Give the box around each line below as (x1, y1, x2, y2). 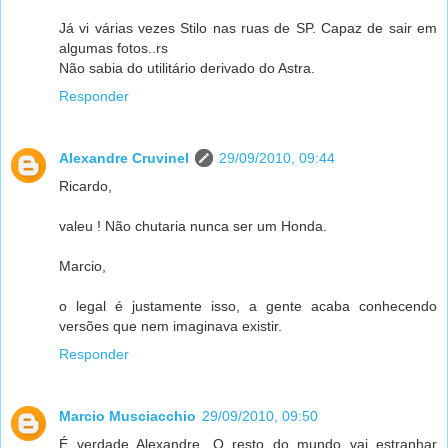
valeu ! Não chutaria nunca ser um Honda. (59, 217, 327, 234)
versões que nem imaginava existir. (59, 317, 282, 334)
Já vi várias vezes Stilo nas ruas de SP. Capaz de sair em (59, 19, 437, 36)
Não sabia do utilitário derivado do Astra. (59, 59, 315, 76)
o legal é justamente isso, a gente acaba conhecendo (59, 297, 437, 314)
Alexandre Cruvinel (59, 149, 189, 166)
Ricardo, (59, 177, 112, 194)
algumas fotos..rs (59, 39, 168, 56)
